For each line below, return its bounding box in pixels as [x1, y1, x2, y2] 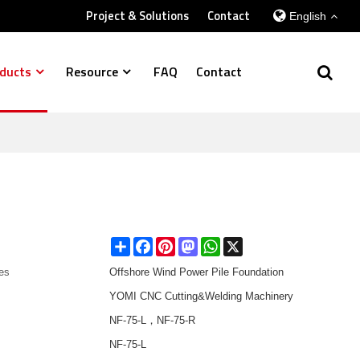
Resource [66, 62, 119, 81]
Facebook [153, 236, 199, 249]
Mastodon [198, 236, 244, 249]
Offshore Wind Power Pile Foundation [109, 265, 284, 278]
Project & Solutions [85, 6, 189, 25]
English [288, 10, 326, 22]
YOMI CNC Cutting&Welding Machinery [109, 289, 294, 302]
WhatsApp [220, 236, 269, 249]
